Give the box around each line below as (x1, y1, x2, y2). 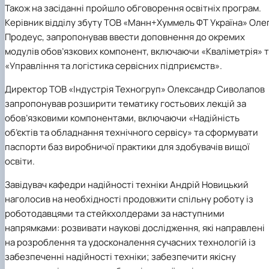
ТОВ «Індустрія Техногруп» (49, 83, 166, 96)
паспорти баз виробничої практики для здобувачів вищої (5, 141, 250, 154)
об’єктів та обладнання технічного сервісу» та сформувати (5, 126, 258, 139)
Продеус (5, 31, 42, 44)
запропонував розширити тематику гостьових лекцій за (5, 97, 246, 110)
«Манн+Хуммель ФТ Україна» (123, 16, 247, 29)
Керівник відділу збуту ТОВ (5, 16, 123, 29)
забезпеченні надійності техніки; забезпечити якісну (5, 250, 236, 264)
